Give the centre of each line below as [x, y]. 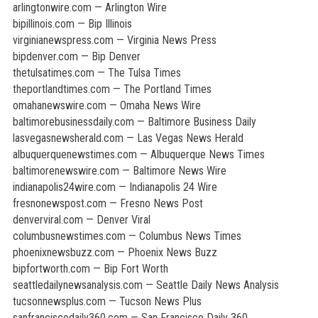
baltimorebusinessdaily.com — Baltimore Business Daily [134, 122]
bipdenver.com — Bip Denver [76, 56]
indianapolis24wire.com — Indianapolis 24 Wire [115, 187]
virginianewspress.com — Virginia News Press [114, 40]
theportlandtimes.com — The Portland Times [112, 89]
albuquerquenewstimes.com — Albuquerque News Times [138, 154]
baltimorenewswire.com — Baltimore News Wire [119, 171]
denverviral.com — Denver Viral [81, 220]
